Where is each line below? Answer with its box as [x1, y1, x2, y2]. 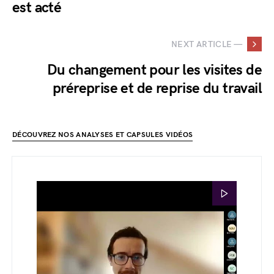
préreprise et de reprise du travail [53, 80, 262, 97]
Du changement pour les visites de [46, 61, 262, 79]
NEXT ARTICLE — [171, 39, 242, 50]
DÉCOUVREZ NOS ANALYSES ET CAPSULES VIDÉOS [12, 130, 193, 139]
